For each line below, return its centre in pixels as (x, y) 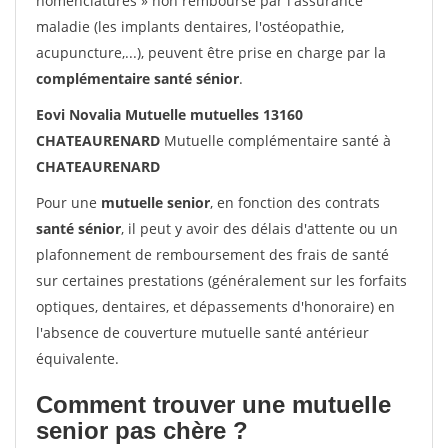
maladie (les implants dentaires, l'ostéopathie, (190, 26)
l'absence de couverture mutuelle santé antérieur (202, 332)
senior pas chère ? (142, 430)
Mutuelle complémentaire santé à (275, 140)
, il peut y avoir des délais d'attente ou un (259, 228)
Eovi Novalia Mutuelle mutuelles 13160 (169, 114)
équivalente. (77, 358)
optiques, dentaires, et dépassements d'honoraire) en (215, 306)
